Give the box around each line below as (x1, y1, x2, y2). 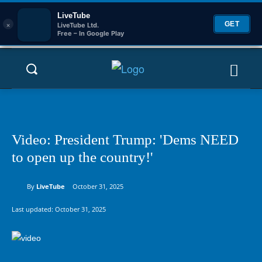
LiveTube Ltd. (57, 20, 99, 29)
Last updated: (12, 204, 55, 213)
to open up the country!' (12, 149, 153, 165)
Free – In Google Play (57, 29, 124, 37)
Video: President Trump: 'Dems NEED (12, 132, 239, 147)
